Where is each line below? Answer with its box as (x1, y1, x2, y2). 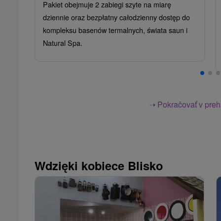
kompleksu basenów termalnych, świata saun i (43, 25, 187, 35)
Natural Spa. (43, 37, 82, 48)
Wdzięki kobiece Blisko (35, 157, 163, 174)
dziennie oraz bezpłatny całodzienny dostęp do (43, 12, 190, 22)
